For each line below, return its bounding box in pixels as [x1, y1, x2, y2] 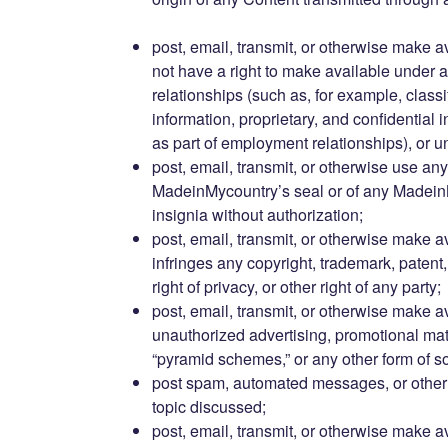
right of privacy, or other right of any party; [151, 274, 441, 298]
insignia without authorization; [151, 202, 363, 226]
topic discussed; [151, 394, 266, 418]
